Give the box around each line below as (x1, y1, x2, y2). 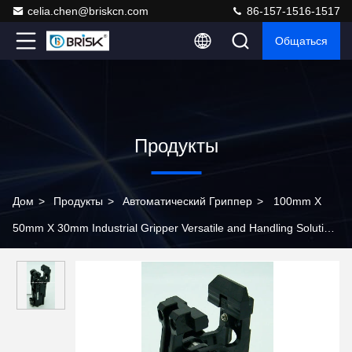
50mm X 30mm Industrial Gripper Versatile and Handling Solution (13, 222, 336, 234)
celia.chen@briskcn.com (27, 5, 148, 17)
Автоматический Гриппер (123, 195, 252, 207)
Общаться (275, 35, 328, 47)
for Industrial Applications (13, 248, 137, 261)
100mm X (273, 195, 321, 207)
